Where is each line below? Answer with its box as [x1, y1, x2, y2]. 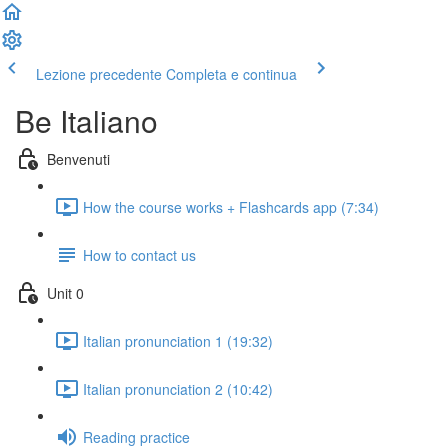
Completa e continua [166, 64, 297, 84]
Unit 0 [47, 282, 84, 303]
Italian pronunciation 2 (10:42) [83, 378, 273, 399]
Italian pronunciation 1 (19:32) [83, 330, 273, 351]
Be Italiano [15, 99, 158, 142]
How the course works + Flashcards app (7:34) [83, 196, 379, 217]
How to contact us [83, 244, 196, 265]
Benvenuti [47, 148, 110, 169]
